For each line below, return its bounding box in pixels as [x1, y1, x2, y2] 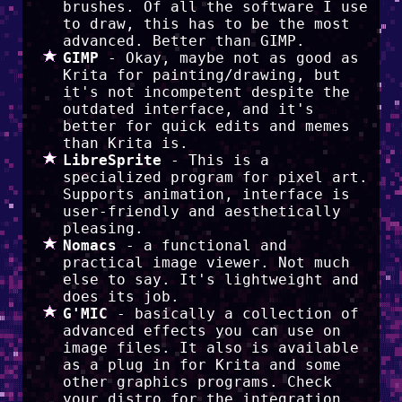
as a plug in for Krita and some [62, 356, 341, 373]
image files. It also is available [62, 339, 359, 356]
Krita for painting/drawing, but [62, 66, 341, 83]
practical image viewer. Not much [62, 254, 350, 271]
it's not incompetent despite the [62, 83, 350, 100]
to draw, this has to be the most [62, 15, 350, 32]
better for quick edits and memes [62, 118, 350, 135]
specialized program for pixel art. [62, 169, 368, 186]
